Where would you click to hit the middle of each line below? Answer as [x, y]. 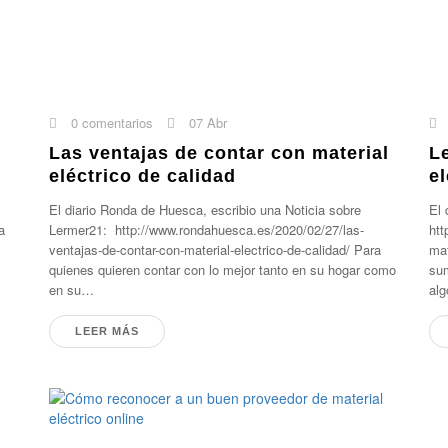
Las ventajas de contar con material [219, 153]
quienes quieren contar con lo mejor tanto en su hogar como [223, 269]
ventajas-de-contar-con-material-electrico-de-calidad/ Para [215, 249]
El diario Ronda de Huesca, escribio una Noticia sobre [205, 209]
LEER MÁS [107, 331]
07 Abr [206, 122]
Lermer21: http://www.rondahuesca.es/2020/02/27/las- [207, 229]
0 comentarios [110, 122]
